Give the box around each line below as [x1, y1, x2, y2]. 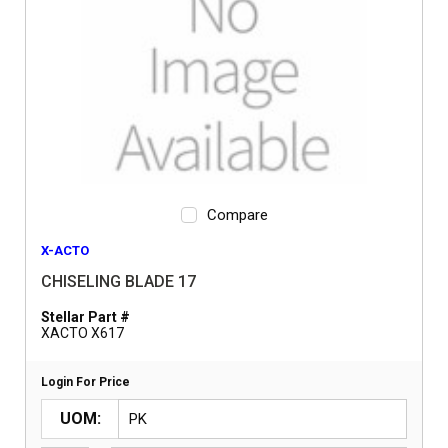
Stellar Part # [41, 309, 130, 325]
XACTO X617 [41, 325, 124, 341]
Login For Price [41, 375, 130, 389]
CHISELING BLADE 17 [41, 272, 196, 291]
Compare [206, 206, 268, 224]
